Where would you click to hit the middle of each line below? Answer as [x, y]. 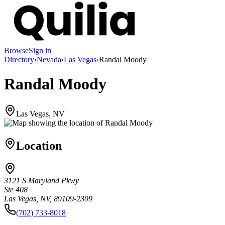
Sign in [40, 50]
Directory [19, 59]
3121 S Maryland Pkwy [41, 181]
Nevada [49, 59]
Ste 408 [16, 190]
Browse [16, 50]
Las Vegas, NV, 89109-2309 [48, 199]
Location [39, 145]
